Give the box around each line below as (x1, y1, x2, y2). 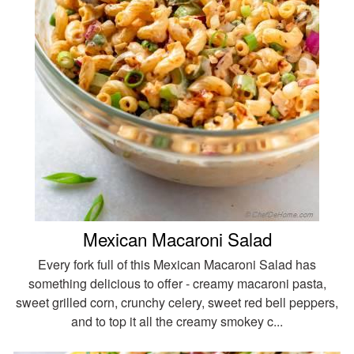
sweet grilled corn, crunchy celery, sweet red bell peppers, (16, 292, 338, 311)
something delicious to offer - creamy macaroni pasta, (28, 273, 326, 292)
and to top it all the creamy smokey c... (71, 311, 283, 330)
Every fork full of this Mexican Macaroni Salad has (38, 254, 316, 273)
